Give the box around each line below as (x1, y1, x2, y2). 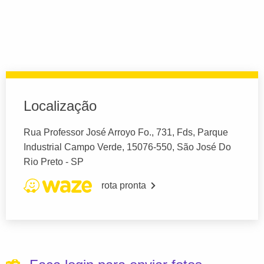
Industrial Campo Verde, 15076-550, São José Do (24, 142, 231, 153)
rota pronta (101, 180, 146, 191)
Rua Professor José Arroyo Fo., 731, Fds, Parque (24, 127, 228, 138)
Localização (24, 98, 97, 114)
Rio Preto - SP (24, 157, 84, 167)
